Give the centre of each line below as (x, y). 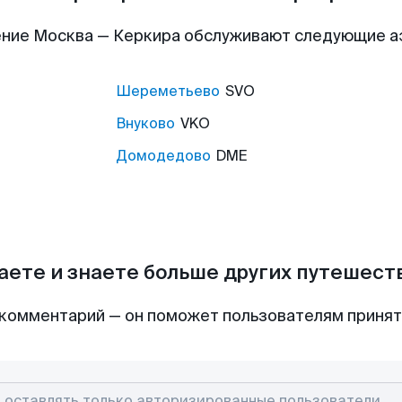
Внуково (145, 123)
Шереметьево (168, 91)
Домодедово (163, 156)
